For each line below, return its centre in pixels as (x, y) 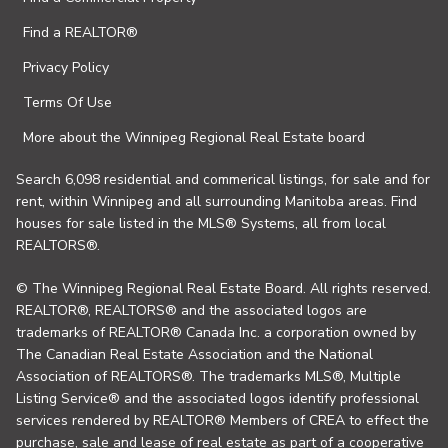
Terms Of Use (67, 102)
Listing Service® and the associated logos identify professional (217, 398)
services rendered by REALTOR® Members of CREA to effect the (222, 420)
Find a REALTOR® (80, 32)
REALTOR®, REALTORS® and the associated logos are (191, 310)
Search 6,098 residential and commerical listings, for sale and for (223, 179)
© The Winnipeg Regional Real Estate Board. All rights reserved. (223, 288)
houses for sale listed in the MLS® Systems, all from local (201, 223)
